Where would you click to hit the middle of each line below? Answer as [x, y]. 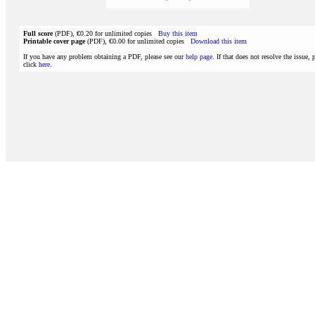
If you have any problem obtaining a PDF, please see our [104, 57]
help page [199, 57]
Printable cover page [54, 41]
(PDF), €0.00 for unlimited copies [138, 41]
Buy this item [178, 33]
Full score [38, 33]
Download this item [219, 41]
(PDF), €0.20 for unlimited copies [105, 33]
